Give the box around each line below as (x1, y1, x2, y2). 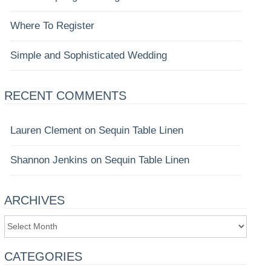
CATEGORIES (4, 249, 82, 263)
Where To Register (10, 20, 94, 31)
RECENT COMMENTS (4, 89, 126, 102)
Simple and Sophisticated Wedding (10, 50, 167, 61)
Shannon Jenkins (10, 154, 88, 166)
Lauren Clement (10, 125, 82, 136)
